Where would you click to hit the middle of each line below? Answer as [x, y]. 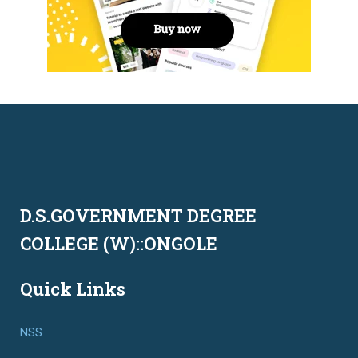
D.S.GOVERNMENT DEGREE [138, 215]
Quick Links [73, 288]
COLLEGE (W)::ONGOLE [119, 243]
